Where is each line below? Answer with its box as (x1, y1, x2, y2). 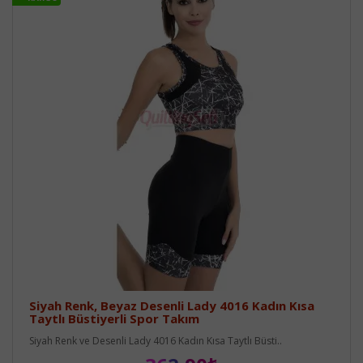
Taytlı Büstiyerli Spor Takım (29, 310, 199, 327)
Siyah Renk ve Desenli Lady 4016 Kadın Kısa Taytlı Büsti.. (29, 333, 282, 348)
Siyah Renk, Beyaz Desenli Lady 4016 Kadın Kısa (29, 297, 314, 314)
